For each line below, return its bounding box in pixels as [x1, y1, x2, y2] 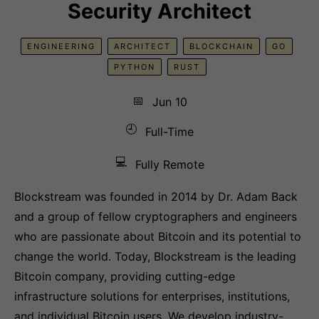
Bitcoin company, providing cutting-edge [14, 269, 235, 283]
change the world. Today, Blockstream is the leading [14, 249, 296, 263]
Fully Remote [135, 157, 204, 172]
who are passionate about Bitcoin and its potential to [14, 229, 301, 244]
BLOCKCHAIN [189, 41, 253, 51]
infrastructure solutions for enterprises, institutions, [14, 289, 290, 303]
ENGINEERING [27, 41, 95, 51]
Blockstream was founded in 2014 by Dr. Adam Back [14, 189, 298, 204]
